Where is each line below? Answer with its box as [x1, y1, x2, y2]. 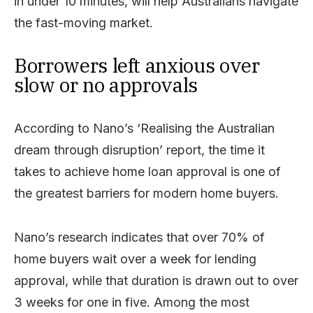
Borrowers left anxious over [14, 52, 260, 78]
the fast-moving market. [14, 15, 153, 30]
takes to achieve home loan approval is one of [14, 163, 281, 179]
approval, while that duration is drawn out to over [14, 272, 298, 288]
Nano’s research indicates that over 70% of [14, 229, 265, 245]
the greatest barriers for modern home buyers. [14, 185, 279, 201]
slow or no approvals [14, 71, 198, 98]
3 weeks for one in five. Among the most [14, 294, 249, 310]
